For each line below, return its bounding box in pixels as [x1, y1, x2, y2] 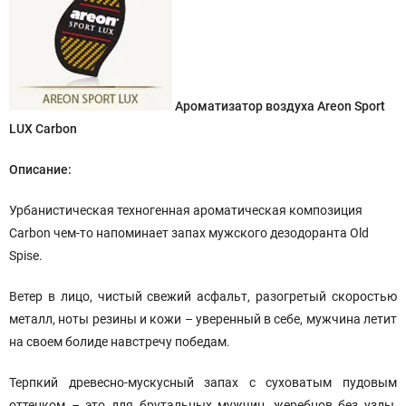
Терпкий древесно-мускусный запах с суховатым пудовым [9, 375, 397, 390]
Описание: [9, 162, 72, 177]
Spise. [9, 248, 43, 263]
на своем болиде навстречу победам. [9, 334, 230, 349]
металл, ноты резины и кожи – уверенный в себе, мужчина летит [9, 312, 397, 326]
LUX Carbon [9, 121, 77, 136]
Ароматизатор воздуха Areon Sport [175, 99, 385, 113]
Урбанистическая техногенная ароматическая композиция [9, 203, 362, 217]
